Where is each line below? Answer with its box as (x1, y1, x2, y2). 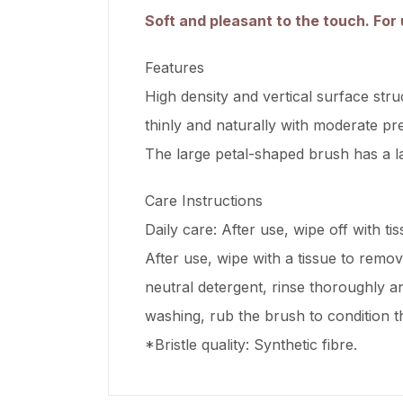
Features (145, 58, 204, 77)
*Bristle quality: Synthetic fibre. (145, 336, 357, 354)
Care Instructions (145, 192, 263, 210)
